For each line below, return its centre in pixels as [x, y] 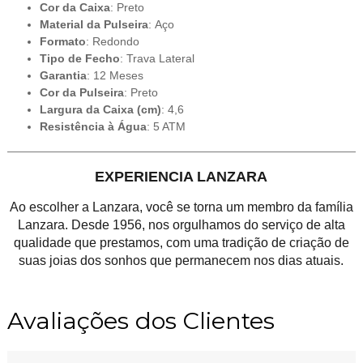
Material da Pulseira [94, 24]
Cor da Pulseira [81, 92]
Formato [62, 41]
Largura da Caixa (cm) [100, 109]
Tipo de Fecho [79, 58]
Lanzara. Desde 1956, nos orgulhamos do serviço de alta [181, 224]
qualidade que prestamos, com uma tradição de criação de [181, 242]
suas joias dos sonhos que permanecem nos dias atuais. [181, 260]
